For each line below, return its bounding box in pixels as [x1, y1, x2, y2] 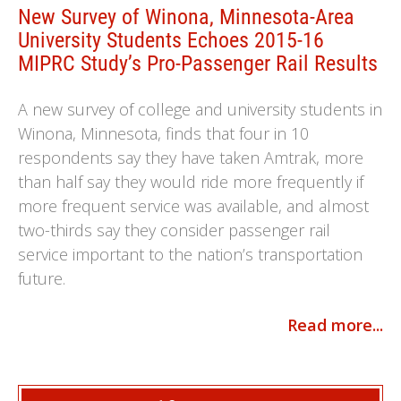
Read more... [287, 314, 383, 336]
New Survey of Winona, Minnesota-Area [18, 4, 354, 30]
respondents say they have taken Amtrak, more [18, 147, 363, 168]
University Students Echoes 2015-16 [18, 28, 324, 53]
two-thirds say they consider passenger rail [18, 219, 330, 241]
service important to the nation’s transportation [18, 243, 363, 265]
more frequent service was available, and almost [18, 195, 369, 217]
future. [18, 268, 65, 289]
